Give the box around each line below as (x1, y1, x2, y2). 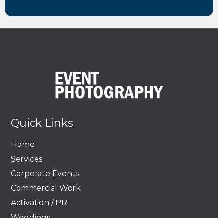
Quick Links (11, 116, 73, 129)
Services (11, 154, 42, 163)
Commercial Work (11, 183, 81, 193)
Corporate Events (11, 168, 79, 178)
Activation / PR (11, 198, 67, 207)
